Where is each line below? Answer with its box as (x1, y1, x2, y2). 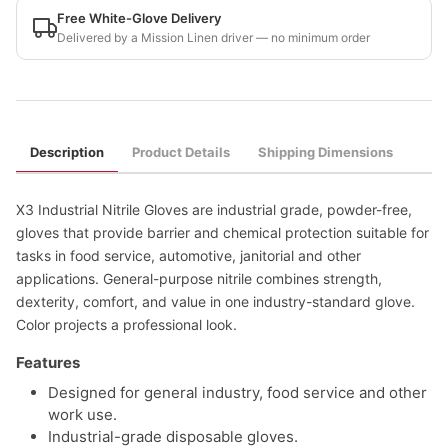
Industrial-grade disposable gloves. (48, 427, 298, 446)
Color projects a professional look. (16, 316, 237, 333)
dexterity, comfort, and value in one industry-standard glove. (16, 293, 415, 310)
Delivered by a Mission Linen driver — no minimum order (57, 30, 370, 45)
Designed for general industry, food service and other (48, 383, 427, 402)
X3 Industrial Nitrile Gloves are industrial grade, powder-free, (16, 201, 412, 218)
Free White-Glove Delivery (57, 10, 221, 26)
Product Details (132, 144, 230, 160)
